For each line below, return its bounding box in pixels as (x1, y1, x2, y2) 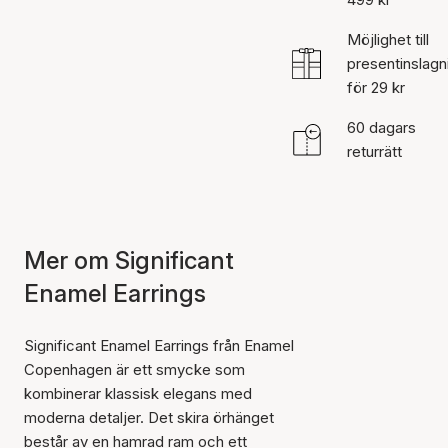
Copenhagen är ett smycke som (24, 360, 245, 379)
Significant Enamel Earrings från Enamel (24, 336, 294, 355)
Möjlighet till (346, 30, 429, 49)
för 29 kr (346, 78, 405, 97)
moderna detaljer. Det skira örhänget (24, 408, 274, 427)
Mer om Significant (24, 246, 234, 275)
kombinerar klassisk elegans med (24, 384, 252, 403)
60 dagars (346, 118, 416, 137)
